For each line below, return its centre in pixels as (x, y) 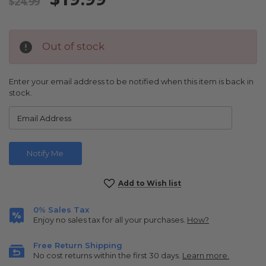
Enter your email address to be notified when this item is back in (131, 82)
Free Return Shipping (78, 246)
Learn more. (206, 256)
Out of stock (73, 47)
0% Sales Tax (61, 210)
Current (26, 183)
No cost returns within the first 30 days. (108, 256)
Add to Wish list (150, 183)
